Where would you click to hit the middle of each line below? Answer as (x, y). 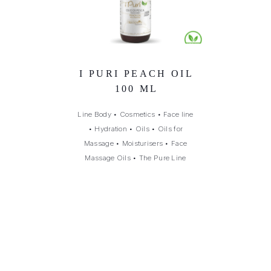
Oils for (170, 129)
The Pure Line (162, 158)
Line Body (94, 114)
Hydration (111, 129)
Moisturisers (142, 143)
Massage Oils (108, 158)
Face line (178, 114)
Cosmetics (137, 114)
